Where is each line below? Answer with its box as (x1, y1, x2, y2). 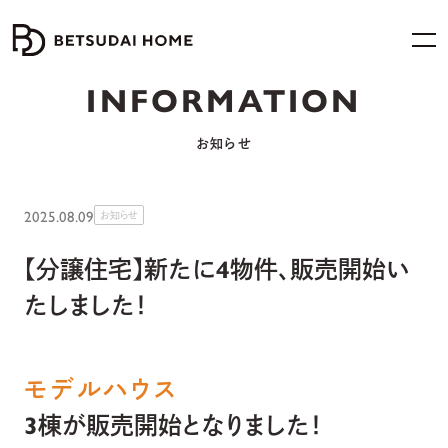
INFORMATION (86, 76, 362, 122)
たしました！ (24, 287, 147, 321)
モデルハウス (24, 371, 179, 405)
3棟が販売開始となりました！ (24, 407, 322, 441)
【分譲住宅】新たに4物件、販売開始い (24, 251, 410, 285)
